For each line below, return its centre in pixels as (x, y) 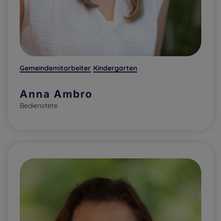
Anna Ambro (56, 94)
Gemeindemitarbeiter (55, 68)
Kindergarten (115, 68)
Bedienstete (39, 106)
